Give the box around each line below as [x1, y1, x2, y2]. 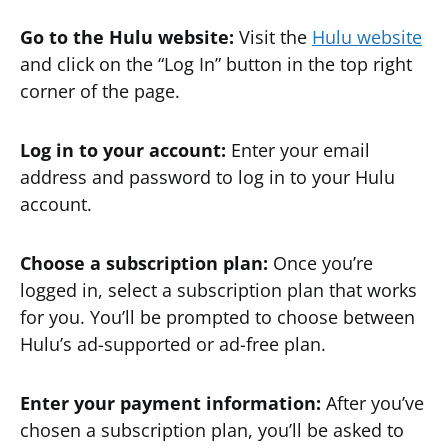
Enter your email [231, 138, 370, 162]
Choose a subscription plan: [20, 251, 273, 275]
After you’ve [326, 391, 424, 415]
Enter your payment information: [20, 391, 326, 415]
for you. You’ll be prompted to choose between [20, 305, 415, 329]
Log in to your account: [20, 138, 231, 162]
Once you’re [273, 251, 373, 275]
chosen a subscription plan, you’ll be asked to [20, 418, 404, 442]
